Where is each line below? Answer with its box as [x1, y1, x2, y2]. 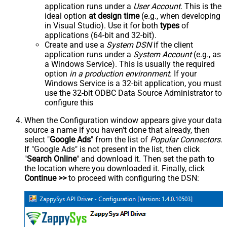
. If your [170, 69, 197, 79]
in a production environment [69, 69, 170, 79]
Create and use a [45, 40, 106, 50]
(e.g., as [192, 50, 221, 60]
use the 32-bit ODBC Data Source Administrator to [45, 88, 222, 98]
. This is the [180, 2, 221, 12]
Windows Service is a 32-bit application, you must [45, 79, 221, 89]
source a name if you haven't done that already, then [24, 125, 210, 135]
